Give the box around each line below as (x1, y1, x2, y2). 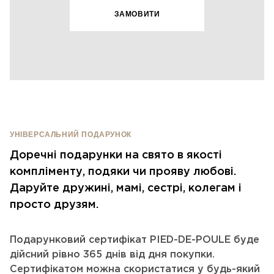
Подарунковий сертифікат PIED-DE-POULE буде (10, 235, 259, 245)
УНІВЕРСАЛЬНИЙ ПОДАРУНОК (10, 130, 131, 139)
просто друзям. (10, 200, 98, 210)
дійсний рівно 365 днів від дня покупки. (10, 250, 215, 259)
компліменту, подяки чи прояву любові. (10, 167, 236, 177)
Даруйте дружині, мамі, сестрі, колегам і (10, 183, 242, 193)
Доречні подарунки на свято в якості (10, 150, 222, 160)
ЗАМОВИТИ (114, 10, 160, 18)
